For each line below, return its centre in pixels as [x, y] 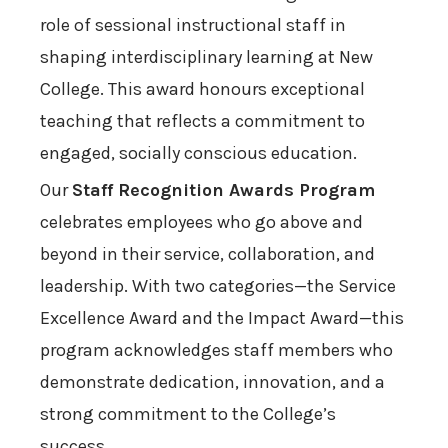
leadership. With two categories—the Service [218, 286]
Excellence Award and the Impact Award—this [222, 318]
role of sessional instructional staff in [193, 25]
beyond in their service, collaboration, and [207, 254]
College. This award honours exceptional [202, 89]
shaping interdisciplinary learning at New [206, 57]
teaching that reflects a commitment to [202, 121]
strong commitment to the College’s [188, 414]
